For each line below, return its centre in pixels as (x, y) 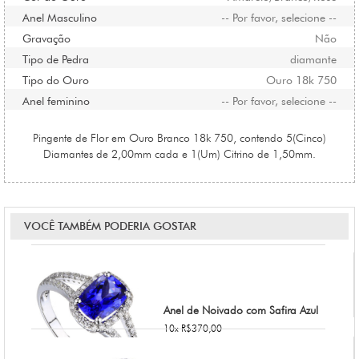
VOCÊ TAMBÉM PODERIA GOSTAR (110, 226)
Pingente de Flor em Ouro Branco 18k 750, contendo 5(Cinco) (179, 138)
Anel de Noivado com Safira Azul (240, 311)
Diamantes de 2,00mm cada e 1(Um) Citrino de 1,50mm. (179, 154)
